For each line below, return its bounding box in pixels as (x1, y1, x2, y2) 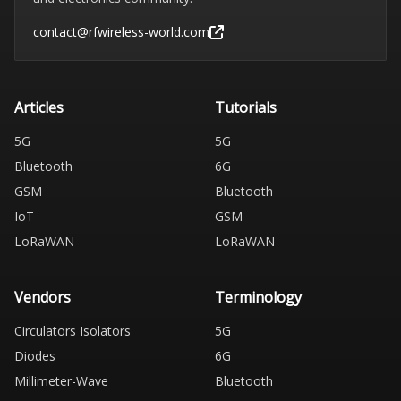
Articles (14, 98, 64, 117)
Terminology (215, 287, 302, 307)
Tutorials (215, 98, 277, 117)
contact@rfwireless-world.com (33, 23, 209, 40)
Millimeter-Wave (14, 372, 108, 389)
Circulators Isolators (14, 322, 131, 339)
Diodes (14, 347, 55, 364)
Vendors (14, 287, 71, 307)
